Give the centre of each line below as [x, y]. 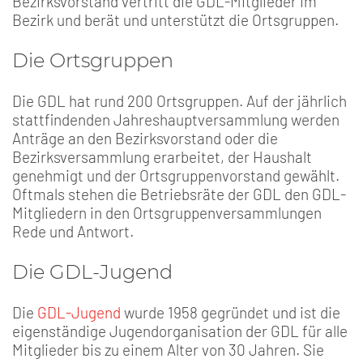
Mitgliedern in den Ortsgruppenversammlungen [167, 213]
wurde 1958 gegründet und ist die [231, 313]
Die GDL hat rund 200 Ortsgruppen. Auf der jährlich [179, 101]
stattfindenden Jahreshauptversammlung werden [176, 120]
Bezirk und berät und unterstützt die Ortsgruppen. [175, 20]
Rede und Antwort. [73, 232]
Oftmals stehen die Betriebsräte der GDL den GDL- [179, 194]
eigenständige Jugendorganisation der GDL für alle [180, 331]
